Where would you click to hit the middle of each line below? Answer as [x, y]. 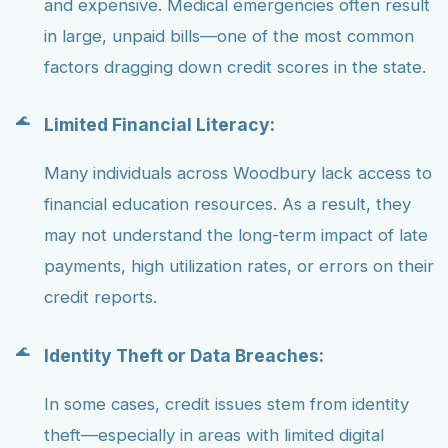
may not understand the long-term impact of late [236, 235]
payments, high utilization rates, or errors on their [239, 266]
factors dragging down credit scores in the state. [235, 66]
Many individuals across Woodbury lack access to [238, 173]
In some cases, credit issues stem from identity [226, 403]
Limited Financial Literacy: [159, 125]
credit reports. [100, 297]
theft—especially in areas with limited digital [214, 434]
